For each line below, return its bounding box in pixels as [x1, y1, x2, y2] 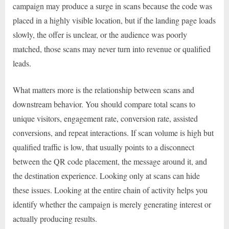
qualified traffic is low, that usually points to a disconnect [13, 142, 194, 153]
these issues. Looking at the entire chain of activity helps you [13, 185, 208, 196]
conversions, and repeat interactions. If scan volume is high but [13, 127, 214, 139]
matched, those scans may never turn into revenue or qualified [13, 43, 211, 55]
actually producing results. [13, 213, 97, 224]
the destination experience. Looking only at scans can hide [13, 170, 200, 181]
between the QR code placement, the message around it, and [13, 156, 207, 167]
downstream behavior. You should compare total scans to [13, 99, 195, 110]
